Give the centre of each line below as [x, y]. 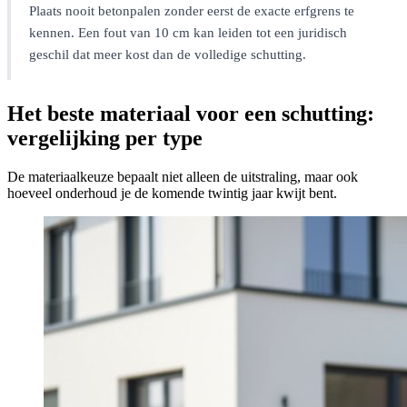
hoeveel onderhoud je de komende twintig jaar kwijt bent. [172, 194]
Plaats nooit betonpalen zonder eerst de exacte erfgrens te [192, 11]
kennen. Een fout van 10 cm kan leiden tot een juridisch [188, 33]
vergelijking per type [105, 139]
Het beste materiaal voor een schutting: [191, 114]
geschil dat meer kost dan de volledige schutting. [168, 55]
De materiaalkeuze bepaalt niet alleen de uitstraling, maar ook [183, 177]
